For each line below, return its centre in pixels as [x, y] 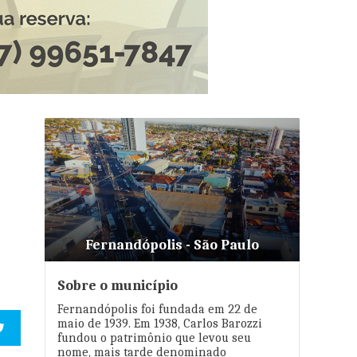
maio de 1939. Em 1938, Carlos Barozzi [160, 324]
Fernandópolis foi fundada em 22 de [157, 309]
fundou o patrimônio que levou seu [154, 338]
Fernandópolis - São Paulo [172, 245]
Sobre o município [118, 286]
